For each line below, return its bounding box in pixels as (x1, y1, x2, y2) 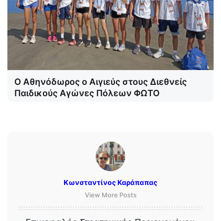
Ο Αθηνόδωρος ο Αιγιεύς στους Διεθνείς (14, 76, 187, 87)
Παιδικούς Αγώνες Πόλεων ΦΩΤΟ (14, 87, 160, 98)
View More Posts (84, 190, 137, 199)
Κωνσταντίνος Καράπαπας (64, 178, 157, 186)
